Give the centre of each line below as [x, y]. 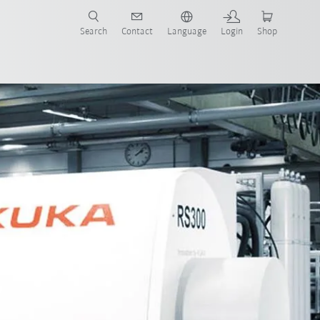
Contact [137, 32]
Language [186, 32]
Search [93, 32]
